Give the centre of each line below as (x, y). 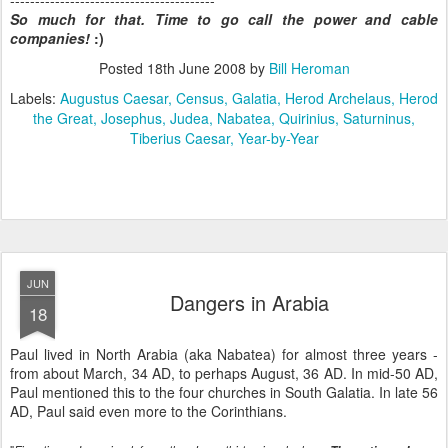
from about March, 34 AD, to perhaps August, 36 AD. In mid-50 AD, (224, 373)
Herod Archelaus (338, 98)
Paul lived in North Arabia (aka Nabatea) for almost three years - (224, 354)
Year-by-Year (278, 138)
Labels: (35, 98)
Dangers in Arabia (249, 302)
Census (200, 98)
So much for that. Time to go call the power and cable (224, 19)
